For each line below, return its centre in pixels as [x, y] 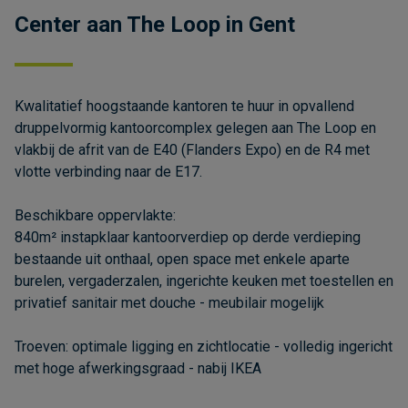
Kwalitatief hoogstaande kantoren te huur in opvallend [184, 106]
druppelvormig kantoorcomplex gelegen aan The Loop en [195, 127]
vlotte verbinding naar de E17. [108, 171]
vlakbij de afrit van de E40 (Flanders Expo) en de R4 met [192, 149]
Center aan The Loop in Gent [155, 24]
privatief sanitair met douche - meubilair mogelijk [169, 302]
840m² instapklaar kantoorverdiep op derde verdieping [188, 237]
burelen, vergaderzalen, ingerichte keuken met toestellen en [204, 280]
